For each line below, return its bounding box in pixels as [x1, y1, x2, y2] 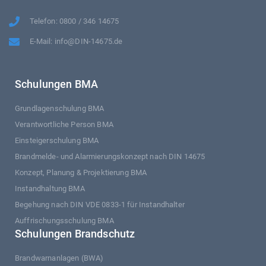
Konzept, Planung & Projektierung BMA [15, 168, 147, 178]
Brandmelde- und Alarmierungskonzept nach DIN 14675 [15, 152, 205, 161]
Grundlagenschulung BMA [15, 104, 104, 113]
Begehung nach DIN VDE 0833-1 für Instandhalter [15, 200, 185, 210]
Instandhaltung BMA [15, 184, 85, 194]
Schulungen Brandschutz [15, 227, 135, 240]
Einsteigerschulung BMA [15, 136, 99, 145]
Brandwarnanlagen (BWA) [15, 254, 104, 263]
